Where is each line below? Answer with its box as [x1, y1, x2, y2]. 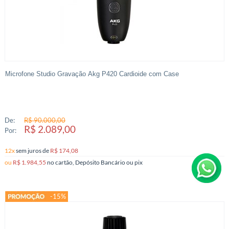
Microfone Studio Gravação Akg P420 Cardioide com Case [5, 70, 179, 78]
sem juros [15, 147, 42, 154]
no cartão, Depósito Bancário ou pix [134, 158, 143, 166]
